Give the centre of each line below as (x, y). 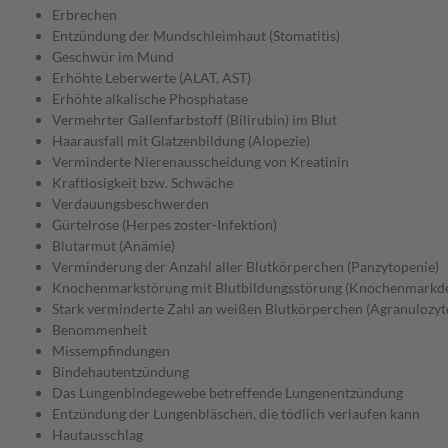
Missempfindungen (111, 351)
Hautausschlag (97, 435)
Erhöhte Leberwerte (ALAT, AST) (151, 78)
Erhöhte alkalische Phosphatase (150, 99)
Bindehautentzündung (120, 372)
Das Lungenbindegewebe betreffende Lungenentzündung (227, 393)
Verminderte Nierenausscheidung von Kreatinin (200, 162)
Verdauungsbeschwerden (130, 204)
